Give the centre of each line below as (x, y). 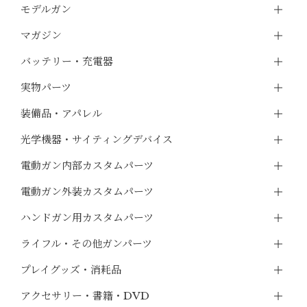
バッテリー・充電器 (67, 62)
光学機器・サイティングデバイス (97, 140)
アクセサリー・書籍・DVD (85, 296)
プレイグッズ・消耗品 (71, 270)
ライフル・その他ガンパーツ (87, 244)
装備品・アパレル (62, 114)
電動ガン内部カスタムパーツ (87, 166)
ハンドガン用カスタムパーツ (87, 218)
